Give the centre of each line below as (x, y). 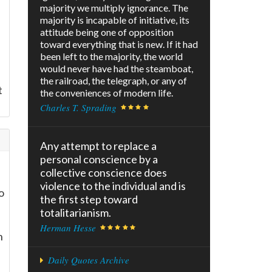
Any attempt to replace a (98, 146)
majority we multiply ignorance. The (114, 8)
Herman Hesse (68, 228)
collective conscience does (104, 173)
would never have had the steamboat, (117, 69)
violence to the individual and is (113, 186)
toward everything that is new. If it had (119, 44)
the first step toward (89, 199)
